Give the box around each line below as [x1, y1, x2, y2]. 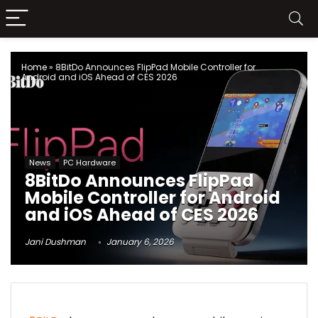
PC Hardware [63, 157, 116, 169]
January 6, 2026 [104, 236, 174, 248]
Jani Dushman [25, 236, 86, 248]
